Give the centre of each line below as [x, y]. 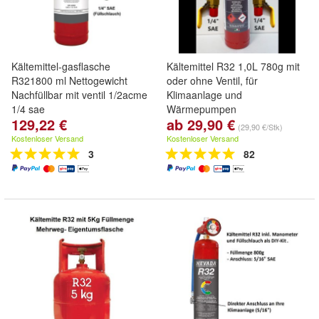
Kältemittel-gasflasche [61, 66]
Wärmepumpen [202, 109]
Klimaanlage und [204, 95]
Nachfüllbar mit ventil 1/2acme [79, 95]
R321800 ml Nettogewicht [69, 80]
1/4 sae [28, 109]
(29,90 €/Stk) [260, 127]
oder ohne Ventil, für [212, 80]
